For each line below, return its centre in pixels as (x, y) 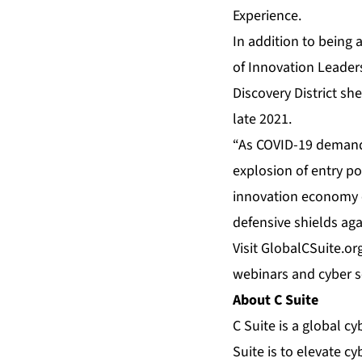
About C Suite (276, 301)
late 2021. (262, 120)
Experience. (267, 16)
